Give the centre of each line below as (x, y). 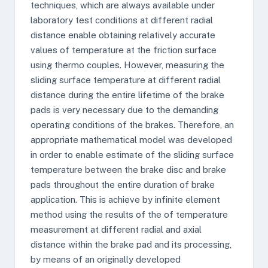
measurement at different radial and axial (116, 229)
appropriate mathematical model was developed (131, 140)
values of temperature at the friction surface (124, 50)
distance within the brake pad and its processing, (131, 244)
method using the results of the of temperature (129, 214)
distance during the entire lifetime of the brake (127, 95)
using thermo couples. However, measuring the (127, 65)
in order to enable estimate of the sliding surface (132, 155)
